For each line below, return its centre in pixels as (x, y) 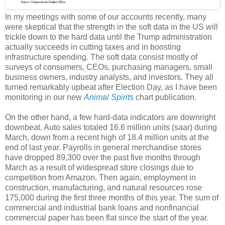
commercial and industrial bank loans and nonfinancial (102, 208)
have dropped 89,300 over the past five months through (103, 158)
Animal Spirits (109, 97)
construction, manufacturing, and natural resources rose (103, 188)
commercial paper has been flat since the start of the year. (107, 218)
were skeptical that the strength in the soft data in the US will (111, 27)
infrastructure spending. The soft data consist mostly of (101, 57)
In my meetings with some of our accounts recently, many (106, 17)
